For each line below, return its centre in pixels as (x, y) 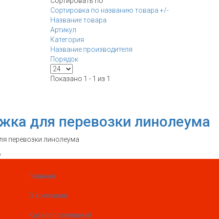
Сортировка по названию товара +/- (109, 10)
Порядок (64, 59)
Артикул (63, 30)
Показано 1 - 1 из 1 (80, 79)
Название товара (78, 20)
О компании (48, 196)
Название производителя (91, 49)
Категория (67, 40)
